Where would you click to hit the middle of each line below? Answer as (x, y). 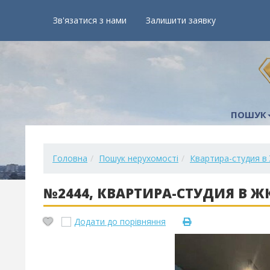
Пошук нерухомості (139, 158)
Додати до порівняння (120, 221)
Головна (70, 158)
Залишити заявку (181, 20)
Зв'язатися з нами (90, 20)
